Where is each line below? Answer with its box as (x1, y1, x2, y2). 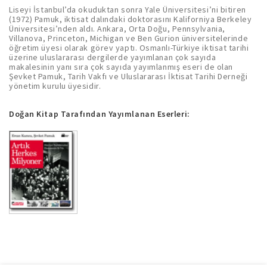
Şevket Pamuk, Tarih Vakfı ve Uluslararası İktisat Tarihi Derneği (9, 70, 248, 82)
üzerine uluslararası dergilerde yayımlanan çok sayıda (9, 51, 216, 63)
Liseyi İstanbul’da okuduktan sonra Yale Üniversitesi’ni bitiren (9, 4, 246, 15)
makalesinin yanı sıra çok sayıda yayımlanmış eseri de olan (9, 61, 233, 72)
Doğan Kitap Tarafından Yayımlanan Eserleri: (9, 108, 190, 119)
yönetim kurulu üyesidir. (9, 80, 101, 91)
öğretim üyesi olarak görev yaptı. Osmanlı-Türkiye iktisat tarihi (9, 42, 249, 53)
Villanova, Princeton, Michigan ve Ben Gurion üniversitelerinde (9, 32, 249, 44)
